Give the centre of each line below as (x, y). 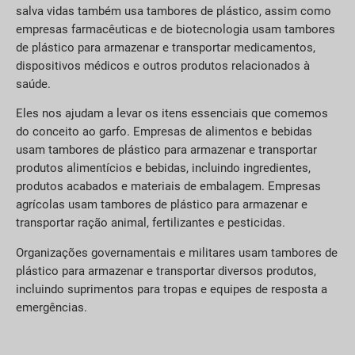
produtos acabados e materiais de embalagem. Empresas (168, 187)
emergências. (52, 307)
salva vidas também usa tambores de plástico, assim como (174, 11)
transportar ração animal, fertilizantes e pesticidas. (151, 223)
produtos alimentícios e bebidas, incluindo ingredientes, (163, 168)
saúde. (33, 84)
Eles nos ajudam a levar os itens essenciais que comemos (172, 114)
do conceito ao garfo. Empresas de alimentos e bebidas (164, 132)
